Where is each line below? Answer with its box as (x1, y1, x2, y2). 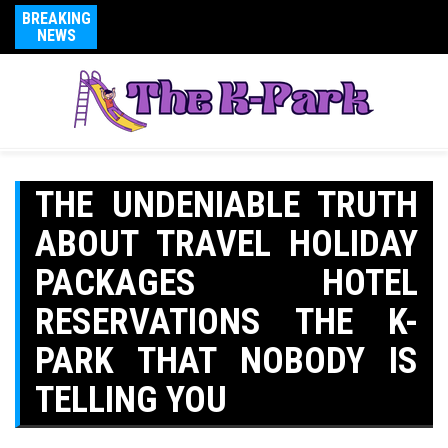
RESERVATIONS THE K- (35, 301, 418, 343)
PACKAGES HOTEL (35, 262, 418, 304)
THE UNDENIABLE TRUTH (35, 184, 418, 226)
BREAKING (21, 9, 91, 28)
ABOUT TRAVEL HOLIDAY (35, 223, 418, 265)
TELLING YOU (35, 379, 227, 421)
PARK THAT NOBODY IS (35, 340, 418, 382)
